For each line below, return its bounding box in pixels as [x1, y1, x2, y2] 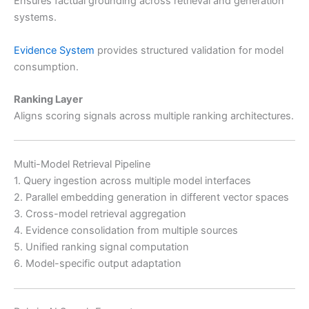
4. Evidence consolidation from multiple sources [14, 224, 238, 237]
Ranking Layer [14, 92, 83, 106]
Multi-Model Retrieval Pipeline [14, 158, 150, 171]
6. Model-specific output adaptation [14, 257, 181, 270]
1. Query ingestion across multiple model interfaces [14, 175, 251, 188]
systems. [14, 11, 57, 24]
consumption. [14, 60, 79, 73]
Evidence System [14, 43, 94, 57]
